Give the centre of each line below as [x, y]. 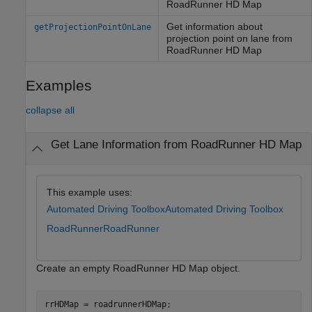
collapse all [50, 110]
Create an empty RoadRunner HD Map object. [138, 268]
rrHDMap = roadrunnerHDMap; [108, 304]
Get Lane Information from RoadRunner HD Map [176, 145]
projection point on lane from [229, 39]
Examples [59, 86]
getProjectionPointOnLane [92, 28]
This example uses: [89, 192]
